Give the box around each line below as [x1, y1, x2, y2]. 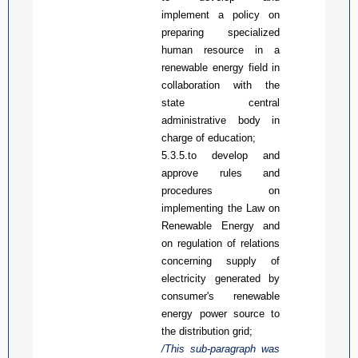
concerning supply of [161, 254, 280, 267]
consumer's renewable [161, 289, 280, 302]
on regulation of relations [161, 237, 280, 249]
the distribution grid [161, 324, 250, 337]
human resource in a [161, 43, 280, 56]
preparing [161, 26, 229, 38]
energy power [161, 307, 233, 320]
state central [161, 96, 280, 109]
